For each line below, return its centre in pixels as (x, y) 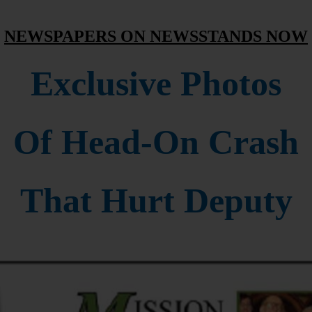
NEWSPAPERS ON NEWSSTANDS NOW (156, 36)
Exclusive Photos (156, 84)
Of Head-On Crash (156, 142)
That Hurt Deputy (156, 201)
